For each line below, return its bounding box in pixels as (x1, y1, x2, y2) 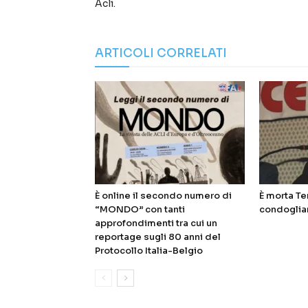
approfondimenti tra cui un (95, 217, 217, 230)
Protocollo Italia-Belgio (95, 245, 203, 257)
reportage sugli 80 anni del (95, 231, 221, 243)
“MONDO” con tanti (95, 203, 185, 216)
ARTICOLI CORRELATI (95, 46, 227, 61)
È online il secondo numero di (95, 190, 232, 202)
